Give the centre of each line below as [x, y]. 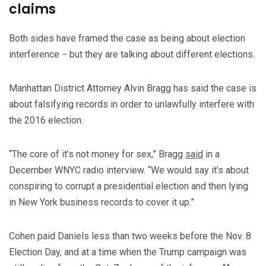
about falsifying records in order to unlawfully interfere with [132, 104]
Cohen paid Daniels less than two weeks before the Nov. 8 [130, 236]
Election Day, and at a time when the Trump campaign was [128, 252]
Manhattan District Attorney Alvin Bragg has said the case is [133, 88]
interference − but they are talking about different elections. [132, 55]
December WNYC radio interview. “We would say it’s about [129, 170]
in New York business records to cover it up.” [102, 202]
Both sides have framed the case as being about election [127, 39]
